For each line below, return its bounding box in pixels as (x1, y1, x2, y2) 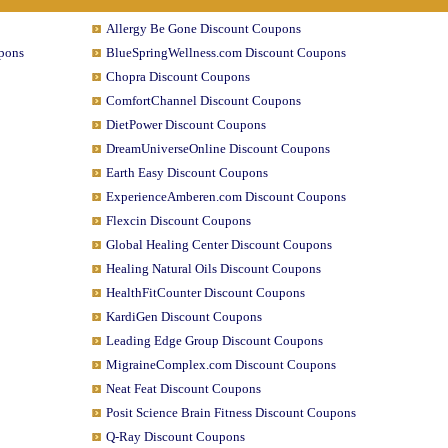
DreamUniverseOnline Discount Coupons (105, 141, 330, 156)
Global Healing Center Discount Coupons (105, 237, 332, 252)
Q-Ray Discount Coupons (105, 429, 245, 444)
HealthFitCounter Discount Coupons (105, 285, 305, 300)
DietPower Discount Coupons (105, 117, 266, 132)
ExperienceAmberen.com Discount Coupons (105, 189, 346, 204)
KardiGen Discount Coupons (105, 309, 262, 324)
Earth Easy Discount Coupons (105, 165, 268, 180)
